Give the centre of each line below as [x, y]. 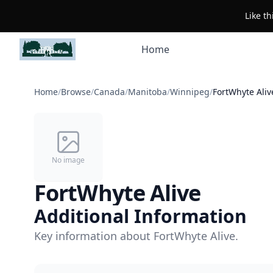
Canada [109, 92]
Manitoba [147, 92]
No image [68, 160]
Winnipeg [190, 92]
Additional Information [140, 216]
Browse [76, 92]
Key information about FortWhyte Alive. [136, 236]
